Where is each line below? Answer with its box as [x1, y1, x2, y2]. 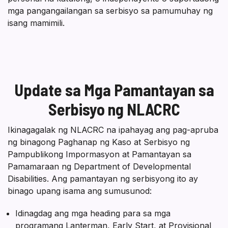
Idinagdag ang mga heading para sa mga [15, 208, 170, 218]
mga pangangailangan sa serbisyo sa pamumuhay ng [8, 5, 213, 16]
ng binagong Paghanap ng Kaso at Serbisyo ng [8, 136, 190, 147]
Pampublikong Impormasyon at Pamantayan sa [8, 149, 191, 159]
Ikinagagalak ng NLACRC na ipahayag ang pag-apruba [8, 124, 218, 135]
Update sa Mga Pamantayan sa [14, 79, 214, 99]
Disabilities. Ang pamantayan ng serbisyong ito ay [8, 173, 198, 184]
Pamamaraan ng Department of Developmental [8, 161, 191, 172]
